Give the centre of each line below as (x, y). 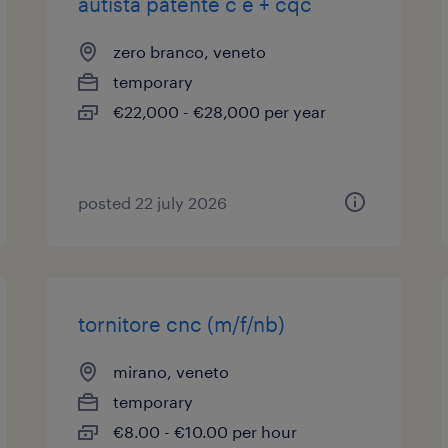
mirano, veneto (171, 371)
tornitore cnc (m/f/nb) (182, 324)
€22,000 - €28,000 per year (220, 111)
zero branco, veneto (190, 51)
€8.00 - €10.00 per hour (205, 431)
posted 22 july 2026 (153, 202)
